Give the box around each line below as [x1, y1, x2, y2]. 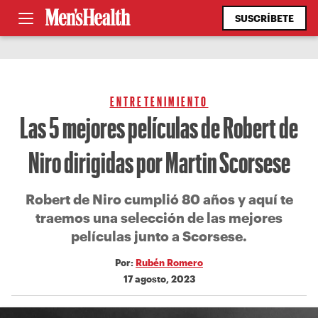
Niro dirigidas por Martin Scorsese [28, 144, 290, 179]
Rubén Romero [136, 257, 203, 268]
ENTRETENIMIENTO [109, 93, 209, 109]
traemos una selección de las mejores [35, 209, 283, 226]
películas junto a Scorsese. [71, 228, 247, 244]
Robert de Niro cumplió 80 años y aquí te [25, 191, 293, 207]
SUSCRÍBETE [235, 13, 294, 23]
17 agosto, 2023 [123, 273, 195, 284]
